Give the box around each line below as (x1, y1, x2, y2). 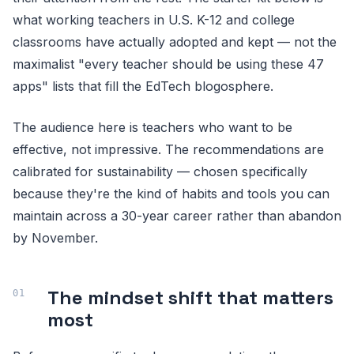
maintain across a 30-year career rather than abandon (13, 208, 341, 224)
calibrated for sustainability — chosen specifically (13, 164, 307, 179)
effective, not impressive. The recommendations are (13, 141, 324, 157)
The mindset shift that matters (47, 285, 333, 310)
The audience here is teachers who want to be (13, 119, 292, 135)
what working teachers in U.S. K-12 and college (13, 12, 295, 28)
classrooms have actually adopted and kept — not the (13, 34, 337, 50)
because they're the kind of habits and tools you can (13, 186, 330, 201)
